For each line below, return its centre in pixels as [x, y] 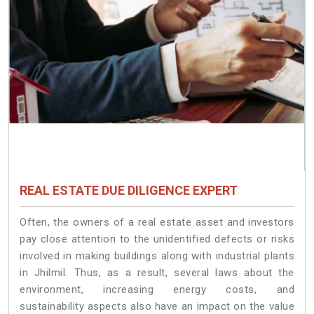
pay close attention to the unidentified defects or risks [157, 239]
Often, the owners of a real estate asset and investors [157, 222]
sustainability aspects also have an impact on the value [157, 306]
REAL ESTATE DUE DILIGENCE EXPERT [129, 190]
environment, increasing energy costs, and [157, 289]
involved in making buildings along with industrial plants [157, 255]
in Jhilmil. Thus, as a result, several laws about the [157, 272]
